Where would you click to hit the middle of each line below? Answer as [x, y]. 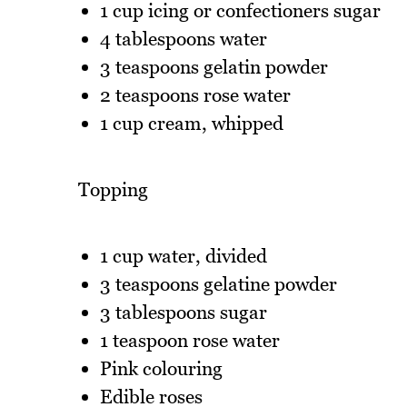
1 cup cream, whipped [191, 124]
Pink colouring [161, 368]
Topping [113, 190]
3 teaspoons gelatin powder [213, 67]
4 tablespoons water [183, 39]
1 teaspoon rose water [189, 340]
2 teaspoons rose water [195, 95]
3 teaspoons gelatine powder [218, 283]
